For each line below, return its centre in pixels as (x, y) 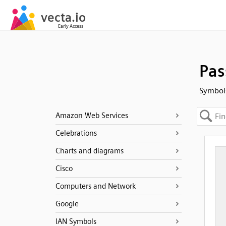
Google (67, 204)
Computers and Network (95, 186)
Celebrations (76, 133)
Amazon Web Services (92, 116)
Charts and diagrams (89, 151)
